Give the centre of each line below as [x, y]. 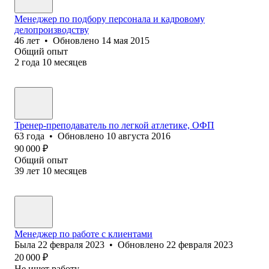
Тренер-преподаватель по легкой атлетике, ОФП [114, 125]
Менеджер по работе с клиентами [83, 234]
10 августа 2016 [138, 136]
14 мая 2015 [125, 40]
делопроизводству [52, 29]
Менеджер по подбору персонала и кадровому [110, 19]
